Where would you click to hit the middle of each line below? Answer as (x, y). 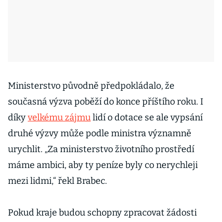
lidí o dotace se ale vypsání (147, 117)
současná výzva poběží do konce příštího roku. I (106, 102)
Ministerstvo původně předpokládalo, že (91, 86)
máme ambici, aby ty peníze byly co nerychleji (103, 165)
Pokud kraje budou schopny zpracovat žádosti (102, 213)
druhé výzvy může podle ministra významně (100, 133)
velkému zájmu (59, 117)
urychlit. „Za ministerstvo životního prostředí (101, 149)
